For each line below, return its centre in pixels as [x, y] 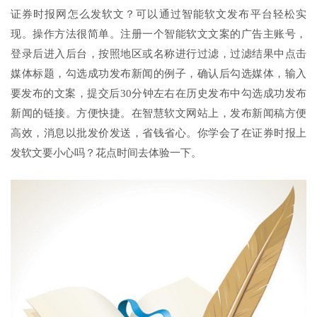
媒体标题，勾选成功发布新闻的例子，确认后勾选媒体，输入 [158, 74]
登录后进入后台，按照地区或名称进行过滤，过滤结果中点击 [158, 54]
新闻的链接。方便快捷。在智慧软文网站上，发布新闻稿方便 [158, 113]
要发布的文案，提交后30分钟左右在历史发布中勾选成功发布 [158, 93]
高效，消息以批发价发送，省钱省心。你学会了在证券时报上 [158, 133]
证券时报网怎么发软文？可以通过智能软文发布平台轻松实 [158, 14]
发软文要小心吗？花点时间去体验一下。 [106, 153]
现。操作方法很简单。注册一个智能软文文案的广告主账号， [158, 34]
